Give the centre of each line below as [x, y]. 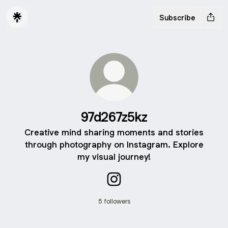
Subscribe [177, 17]
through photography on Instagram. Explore [114, 145]
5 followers [114, 201]
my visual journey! [114, 157]
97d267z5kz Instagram [157, 191]
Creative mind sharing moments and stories [114, 132]
